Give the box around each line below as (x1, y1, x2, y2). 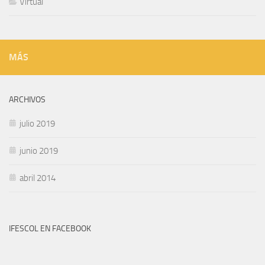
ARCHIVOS (9, 94, 46, 105)
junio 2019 (20, 145, 58, 156)
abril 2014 (20, 172, 56, 183)
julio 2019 (20, 118, 55, 129)
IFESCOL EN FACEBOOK (9, 223, 91, 234)
